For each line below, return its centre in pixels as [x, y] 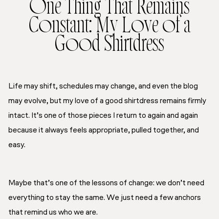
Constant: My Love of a [109, 27]
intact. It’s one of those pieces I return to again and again [103, 116]
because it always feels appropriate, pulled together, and [104, 130]
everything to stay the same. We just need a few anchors [105, 198]
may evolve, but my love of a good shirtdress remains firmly [107, 101]
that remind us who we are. [53, 212]
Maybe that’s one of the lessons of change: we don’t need [106, 183]
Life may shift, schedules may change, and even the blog [103, 86]
